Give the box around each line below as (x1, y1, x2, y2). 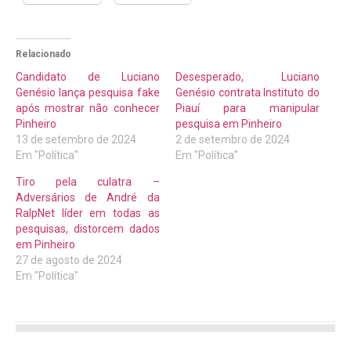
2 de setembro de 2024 (175, 132, 290, 146)
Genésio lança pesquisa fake (16, 85, 160, 99)
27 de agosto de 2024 (16, 253, 122, 266)
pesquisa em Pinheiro (175, 117, 282, 130)
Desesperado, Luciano (175, 70, 320, 83)
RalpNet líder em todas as (16, 206, 160, 219)
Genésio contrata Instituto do (175, 85, 320, 99)
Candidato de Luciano (16, 70, 160, 83)
